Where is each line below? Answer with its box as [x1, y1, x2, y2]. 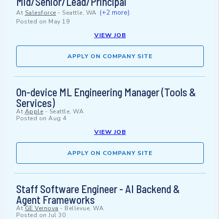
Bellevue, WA [65, 204, 104, 213]
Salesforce [24, 9, 56, 17]
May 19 [48, 18, 69, 26]
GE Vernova [24, 204, 59, 213]
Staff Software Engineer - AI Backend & [16, 182, 180, 196]
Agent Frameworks [16, 193, 95, 206]
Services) [16, 96, 55, 109]
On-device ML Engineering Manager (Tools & [16, 86, 196, 99]
